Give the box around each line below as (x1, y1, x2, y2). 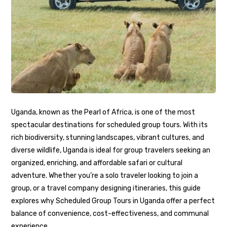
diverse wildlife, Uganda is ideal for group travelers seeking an (11, 146, 211, 155)
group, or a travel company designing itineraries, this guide (11, 184, 201, 193)
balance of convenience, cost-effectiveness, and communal (11, 209, 209, 218)
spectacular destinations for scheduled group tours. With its (11, 121, 208, 130)
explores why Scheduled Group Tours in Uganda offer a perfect (11, 197, 215, 206)
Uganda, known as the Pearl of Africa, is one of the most (11, 108, 196, 117)
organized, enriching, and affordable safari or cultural (11, 159, 183, 168)
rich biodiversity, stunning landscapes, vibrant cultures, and (11, 133, 205, 142)
